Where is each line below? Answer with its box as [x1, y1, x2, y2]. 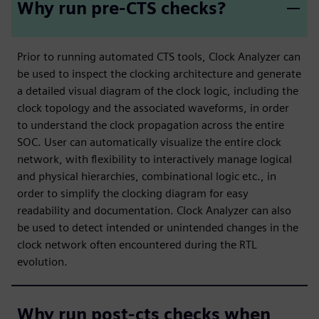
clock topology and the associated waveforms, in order [17, 100, 289, 115]
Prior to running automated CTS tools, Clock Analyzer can [17, 49, 300, 63]
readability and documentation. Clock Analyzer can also [17, 203, 291, 217]
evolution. [17, 254, 68, 268]
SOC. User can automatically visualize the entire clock [17, 135, 281, 149]
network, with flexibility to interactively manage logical [17, 152, 292, 166]
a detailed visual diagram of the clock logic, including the [17, 83, 298, 98]
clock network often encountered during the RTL [17, 237, 257, 251]
